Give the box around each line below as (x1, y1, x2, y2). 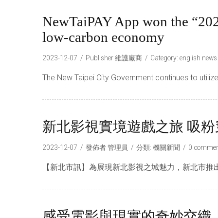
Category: (150, 54, 180, 62)
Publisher (86, 54, 115, 62)
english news (180, 54, 217, 62)
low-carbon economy (42, 30, 164, 45)
